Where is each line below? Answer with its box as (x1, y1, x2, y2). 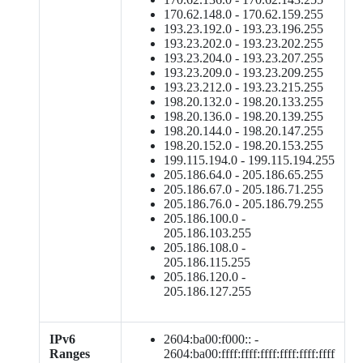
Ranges (49, 347, 90, 361)
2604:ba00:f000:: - (164, 332, 258, 346)
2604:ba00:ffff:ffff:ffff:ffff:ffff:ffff (164, 347, 335, 361)
